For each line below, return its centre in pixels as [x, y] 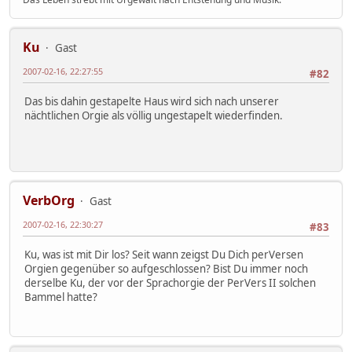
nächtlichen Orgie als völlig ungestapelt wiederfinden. [158, 115]
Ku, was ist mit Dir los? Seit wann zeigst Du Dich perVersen [164, 254]
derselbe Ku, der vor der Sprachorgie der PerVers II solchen [170, 282]
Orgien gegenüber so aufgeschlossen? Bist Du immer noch [166, 268]
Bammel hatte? [61, 297]
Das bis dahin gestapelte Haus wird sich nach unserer [152, 101]
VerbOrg [49, 201]
